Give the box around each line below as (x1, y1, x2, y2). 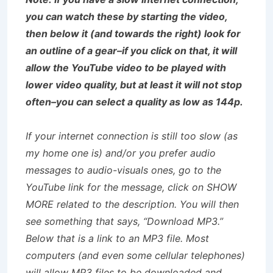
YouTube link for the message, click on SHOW (26, 180, 236, 193)
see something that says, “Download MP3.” (26, 214, 223, 227)
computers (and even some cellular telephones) (26, 249, 245, 261)
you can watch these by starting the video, (26, 10, 227, 23)
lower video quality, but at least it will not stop (26, 78, 242, 91)
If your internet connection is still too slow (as (26, 129, 238, 142)
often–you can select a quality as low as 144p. (26, 95, 243, 108)
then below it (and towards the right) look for (26, 27, 241, 40)
